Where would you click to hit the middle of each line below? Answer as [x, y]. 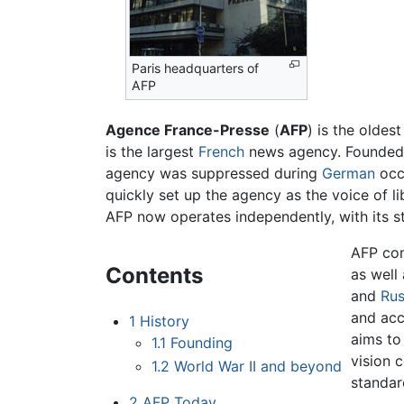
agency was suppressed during [214, 174]
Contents [154, 276]
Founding [202, 343]
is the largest [152, 152]
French [221, 152]
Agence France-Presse [188, 130]
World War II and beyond [258, 366]
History [164, 321]
